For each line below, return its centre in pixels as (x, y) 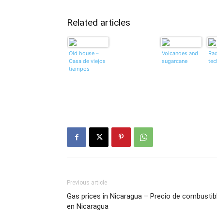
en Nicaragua (88, 207)
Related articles (99, 23)
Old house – (84, 54)
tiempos (79, 69)
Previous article (87, 183)
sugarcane (175, 61)
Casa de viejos (87, 61)
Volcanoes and (180, 54)
